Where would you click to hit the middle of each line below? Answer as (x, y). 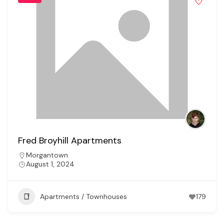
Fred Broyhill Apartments (70, 141)
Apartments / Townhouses (83, 197)
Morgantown (47, 155)
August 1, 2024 (50, 164)
